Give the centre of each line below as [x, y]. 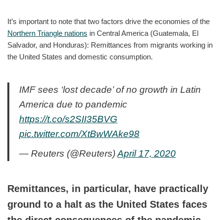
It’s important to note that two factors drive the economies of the [109, 21]
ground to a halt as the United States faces [107, 204]
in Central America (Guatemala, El [143, 33]
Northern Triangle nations [47, 33]
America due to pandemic [73, 104]
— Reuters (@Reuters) [68, 153]
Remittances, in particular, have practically [108, 188]
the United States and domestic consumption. [80, 56]
